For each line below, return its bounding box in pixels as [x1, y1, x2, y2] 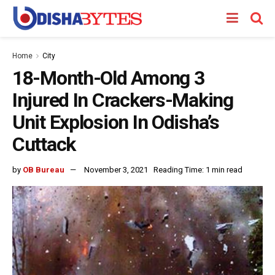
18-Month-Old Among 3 [12, 66, 204, 90]
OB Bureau [23, 165, 64, 174]
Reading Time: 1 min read [153, 165, 242, 174]
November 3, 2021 [84, 165, 148, 174]
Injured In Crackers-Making [12, 88, 233, 112]
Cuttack [12, 133, 76, 156]
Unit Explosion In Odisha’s [12, 110, 219, 134]
